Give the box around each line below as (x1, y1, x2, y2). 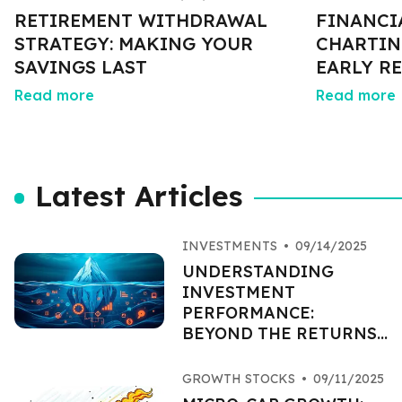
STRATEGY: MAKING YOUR (14, 32, 253, 55)
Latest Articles (35, 178, 244, 214)
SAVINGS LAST (14, 56, 147, 78)
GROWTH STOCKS (181, 371, 295, 387)
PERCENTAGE (181, 344, 295, 364)
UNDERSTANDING (181, 261, 334, 282)
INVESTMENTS (181, 238, 277, 254)
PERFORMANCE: (181, 302, 314, 323)
